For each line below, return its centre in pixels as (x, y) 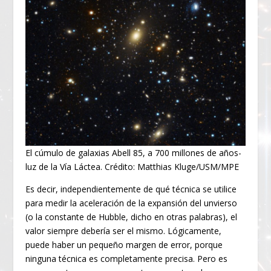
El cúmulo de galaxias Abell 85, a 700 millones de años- (134, 153)
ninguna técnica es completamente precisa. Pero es (127, 259)
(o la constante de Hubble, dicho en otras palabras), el (132, 217)
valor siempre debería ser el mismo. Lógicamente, (124, 231)
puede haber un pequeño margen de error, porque (124, 245)
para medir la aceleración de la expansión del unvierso (132, 203)
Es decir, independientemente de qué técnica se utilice (131, 189)
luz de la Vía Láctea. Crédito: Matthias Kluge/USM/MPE (132, 167)
